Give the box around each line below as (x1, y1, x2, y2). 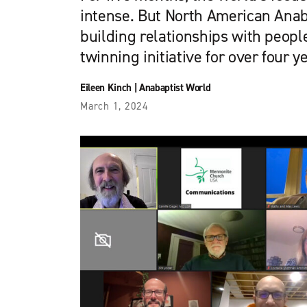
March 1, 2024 (80, 99, 149, 113)
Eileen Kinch (80, 81, 132, 95)
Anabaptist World (138, 81, 211, 95)
